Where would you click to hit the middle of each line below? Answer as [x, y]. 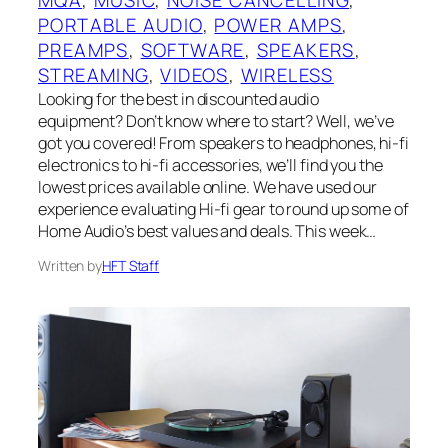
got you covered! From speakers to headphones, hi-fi [223, 142]
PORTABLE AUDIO [120, 24]
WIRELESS [287, 74]
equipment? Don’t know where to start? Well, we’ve [216, 120]
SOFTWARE [192, 49]
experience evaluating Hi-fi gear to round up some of [223, 208]
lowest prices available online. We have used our [208, 186]
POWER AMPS [278, 24]
